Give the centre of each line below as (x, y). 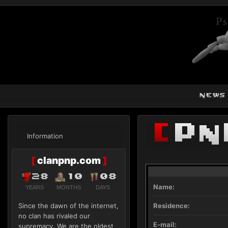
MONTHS (68, 187)
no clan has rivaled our (54, 216)
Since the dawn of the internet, (68, 206)
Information (45, 136)
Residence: (172, 206)
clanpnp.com (69, 160)
